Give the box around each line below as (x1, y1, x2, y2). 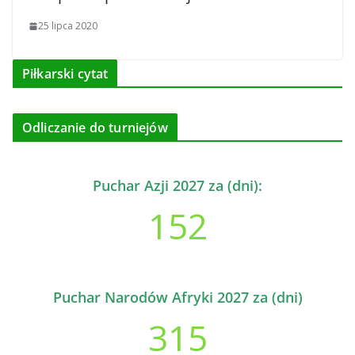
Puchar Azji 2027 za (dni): (93, 176, 262, 195)
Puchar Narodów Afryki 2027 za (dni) (52, 288, 303, 307)
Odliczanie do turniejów (22, 119, 168, 136)
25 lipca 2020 (38, 19, 97, 32)
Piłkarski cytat (22, 65, 109, 82)
